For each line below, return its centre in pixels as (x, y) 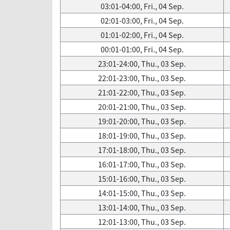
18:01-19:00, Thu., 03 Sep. (142, 136)
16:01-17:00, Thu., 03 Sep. (142, 164)
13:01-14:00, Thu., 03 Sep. (142, 207)
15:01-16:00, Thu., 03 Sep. (142, 179)
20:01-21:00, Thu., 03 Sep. (142, 107)
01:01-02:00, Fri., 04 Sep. (142, 35)
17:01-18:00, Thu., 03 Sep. (142, 150)
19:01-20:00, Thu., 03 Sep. (142, 121)
